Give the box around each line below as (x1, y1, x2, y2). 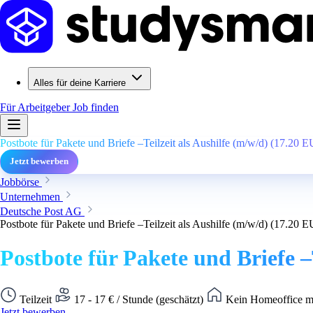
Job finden (73, 101, 119, 113)
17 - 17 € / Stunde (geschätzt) (71, 293, 206, 305)
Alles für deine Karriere (34, 78, 126, 88)
